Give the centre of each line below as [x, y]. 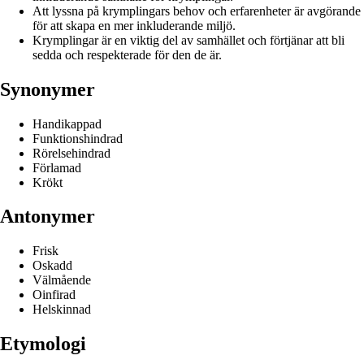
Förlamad [57, 167]
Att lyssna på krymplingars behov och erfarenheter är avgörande [197, 11]
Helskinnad [62, 310]
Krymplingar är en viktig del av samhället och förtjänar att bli [188, 40]
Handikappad [67, 123]
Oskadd [52, 266]
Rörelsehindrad [71, 153]
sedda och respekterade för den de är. [127, 54]
